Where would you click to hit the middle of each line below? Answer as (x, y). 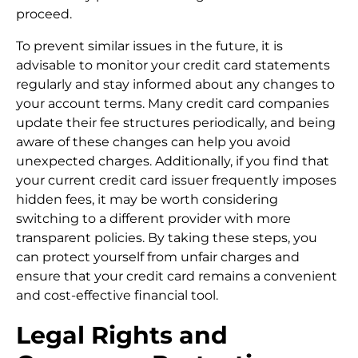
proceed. (44, 14)
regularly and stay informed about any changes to (175, 85)
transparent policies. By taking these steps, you (167, 238)
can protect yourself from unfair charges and (158, 257)
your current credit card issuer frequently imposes (176, 181)
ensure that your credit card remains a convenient (177, 276)
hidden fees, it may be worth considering (147, 200)
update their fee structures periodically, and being (176, 123)
